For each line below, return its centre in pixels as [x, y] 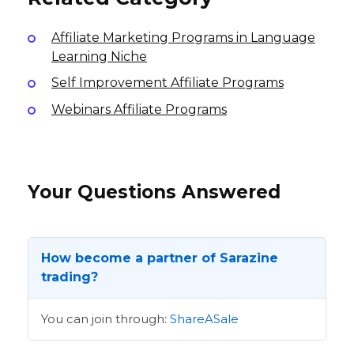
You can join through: [105, 319]
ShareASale [204, 319]
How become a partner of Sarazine [160, 258]
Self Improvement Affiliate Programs [168, 83]
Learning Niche [99, 56]
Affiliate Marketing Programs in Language [183, 37]
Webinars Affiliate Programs [139, 109]
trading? [70, 277]
